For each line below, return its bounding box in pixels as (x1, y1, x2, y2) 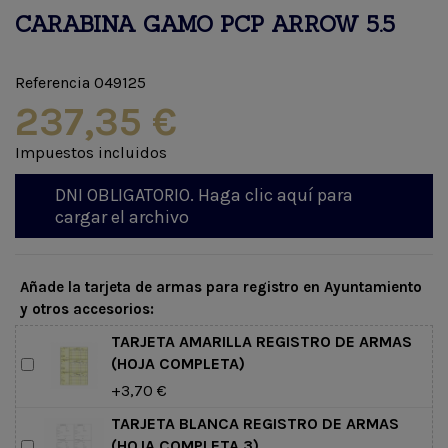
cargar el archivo (55, 205, 189, 228)
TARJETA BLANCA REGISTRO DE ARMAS (111, 413, 399, 433)
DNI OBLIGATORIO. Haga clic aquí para (55, 183, 353, 206)
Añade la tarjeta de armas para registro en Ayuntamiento (20, 277, 422, 296)
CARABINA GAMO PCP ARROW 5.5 (15, 10, 395, 38)
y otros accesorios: (20, 299, 154, 318)
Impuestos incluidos (15, 142, 167, 162)
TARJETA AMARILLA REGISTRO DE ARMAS (111, 331, 412, 351)
